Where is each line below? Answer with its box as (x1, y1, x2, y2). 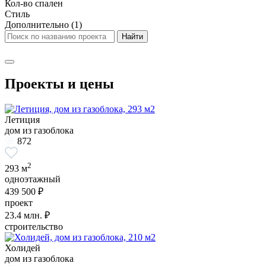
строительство (5, 221, 63, 232)
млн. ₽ (21, 210, 50, 221)
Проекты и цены (5, 75, 114, 91)
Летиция (5, 114, 40, 125)
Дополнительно (5, 19, 71, 30)
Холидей (5, 243, 40, 254)
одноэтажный (5, 174, 61, 185)
